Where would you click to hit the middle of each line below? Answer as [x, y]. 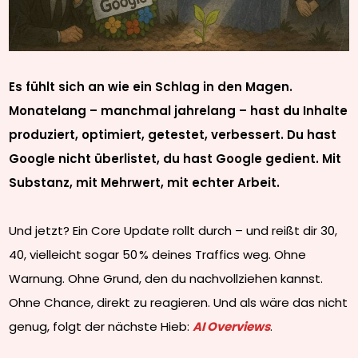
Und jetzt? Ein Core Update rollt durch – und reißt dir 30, [173, 231]
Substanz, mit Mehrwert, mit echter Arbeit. [145, 183]
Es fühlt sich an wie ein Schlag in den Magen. [151, 87]
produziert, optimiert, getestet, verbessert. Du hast [173, 135]
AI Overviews [232, 327]
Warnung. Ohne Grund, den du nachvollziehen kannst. [166, 279]
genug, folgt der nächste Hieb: [101, 327]
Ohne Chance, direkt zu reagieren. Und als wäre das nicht [179, 303]
